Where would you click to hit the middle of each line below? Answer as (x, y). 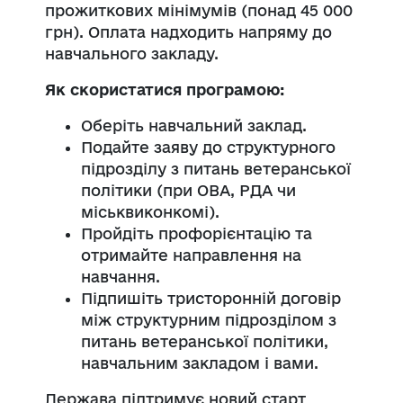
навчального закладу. (132, 53)
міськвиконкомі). (150, 211)
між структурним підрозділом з (209, 319)
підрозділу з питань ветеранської (216, 168)
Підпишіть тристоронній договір (211, 298)
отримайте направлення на (191, 255)
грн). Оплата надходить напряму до (188, 31)
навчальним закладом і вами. (200, 363)
